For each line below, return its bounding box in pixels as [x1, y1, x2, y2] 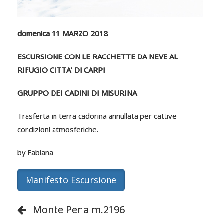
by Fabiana [17, 147, 53, 157]
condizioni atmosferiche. [17, 124, 98, 134]
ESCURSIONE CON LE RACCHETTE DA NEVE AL [17, 51, 178, 61]
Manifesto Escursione [26, 173, 116, 186]
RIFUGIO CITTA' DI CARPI [17, 64, 105, 75]
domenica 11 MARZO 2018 [17, 28, 108, 38]
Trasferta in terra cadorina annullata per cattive [17, 110, 177, 121]
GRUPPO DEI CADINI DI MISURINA [17, 87, 137, 98]
